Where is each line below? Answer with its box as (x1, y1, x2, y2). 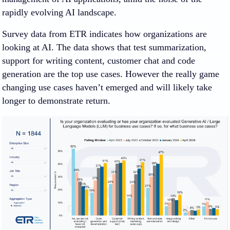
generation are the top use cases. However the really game (2, 69, 219, 79)
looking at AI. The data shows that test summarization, (2, 42, 206, 52)
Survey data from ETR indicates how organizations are (2, 29, 207, 39)
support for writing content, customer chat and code (2, 55, 195, 66)
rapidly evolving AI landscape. (2, 7, 117, 17)
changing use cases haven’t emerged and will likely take (2, 82, 212, 92)
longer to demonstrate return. (2, 95, 110, 106)
